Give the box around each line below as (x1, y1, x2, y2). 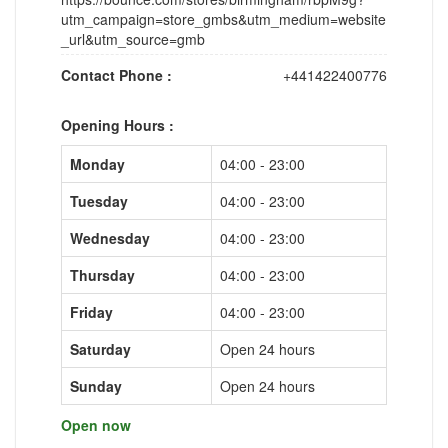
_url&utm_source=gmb (61, 28, 205, 49)
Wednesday (70, 227, 150, 248)
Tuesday (70, 190, 128, 211)
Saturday (70, 338, 131, 359)
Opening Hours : (61, 114, 174, 135)
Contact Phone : (61, 64, 172, 85)
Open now (61, 414, 131, 435)
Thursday (70, 264, 135, 285)
